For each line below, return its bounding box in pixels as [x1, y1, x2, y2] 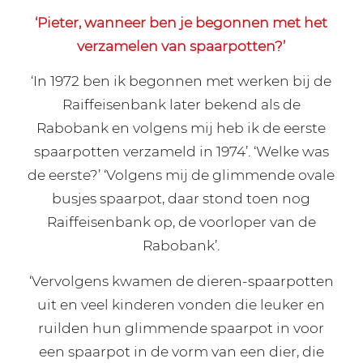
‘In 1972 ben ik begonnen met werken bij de [31, 72, 332, 90]
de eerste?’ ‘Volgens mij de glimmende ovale [28, 166, 335, 184]
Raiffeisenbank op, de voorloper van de [46, 213, 316, 231]
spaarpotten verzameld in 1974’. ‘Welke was [33, 143, 329, 160]
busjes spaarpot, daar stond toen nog [52, 190, 311, 207]
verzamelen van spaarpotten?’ [77, 36, 286, 54]
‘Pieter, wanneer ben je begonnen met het [35, 13, 328, 31]
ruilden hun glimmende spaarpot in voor [38, 318, 325, 336]
